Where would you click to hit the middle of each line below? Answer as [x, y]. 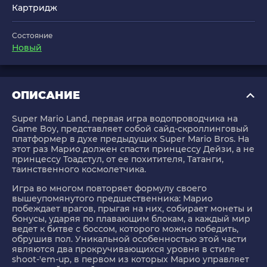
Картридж [35, 8]
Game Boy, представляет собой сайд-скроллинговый [130, 129]
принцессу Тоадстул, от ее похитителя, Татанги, [118, 159]
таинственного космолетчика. [79, 170]
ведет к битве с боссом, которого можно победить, [125, 229]
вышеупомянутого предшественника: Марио [112, 199]
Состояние [32, 36]
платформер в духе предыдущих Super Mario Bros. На [131, 139]
